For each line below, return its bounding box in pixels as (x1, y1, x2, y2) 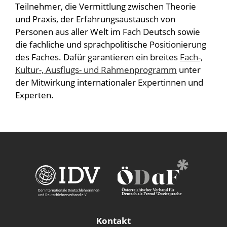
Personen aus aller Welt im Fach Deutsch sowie (15, 26, 200, 37)
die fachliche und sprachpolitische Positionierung (15, 39, 206, 50)
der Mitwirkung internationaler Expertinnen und (15, 77, 203, 88)
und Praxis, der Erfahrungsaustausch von (15, 13, 175, 25)
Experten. (15, 89, 54, 101)
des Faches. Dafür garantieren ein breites (15, 51, 180, 63)
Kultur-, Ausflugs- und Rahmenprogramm (15, 64, 177, 75)
